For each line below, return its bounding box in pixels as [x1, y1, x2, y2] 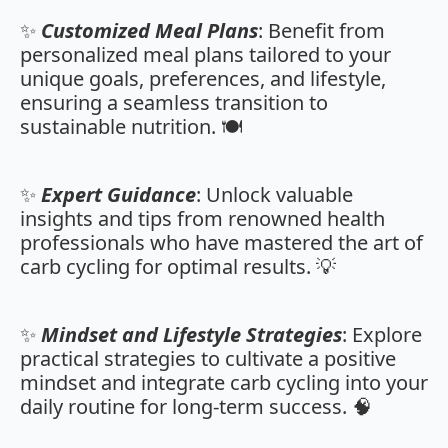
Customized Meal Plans [41, 17, 258, 45]
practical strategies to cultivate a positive [20, 345, 396, 373]
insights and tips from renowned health [20, 205, 385, 233]
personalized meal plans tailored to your [20, 41, 391, 69]
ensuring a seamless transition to [20, 89, 328, 117]
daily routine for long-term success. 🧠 [20, 393, 372, 421]
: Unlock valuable [196, 181, 353, 209]
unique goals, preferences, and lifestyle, [20, 65, 386, 93]
